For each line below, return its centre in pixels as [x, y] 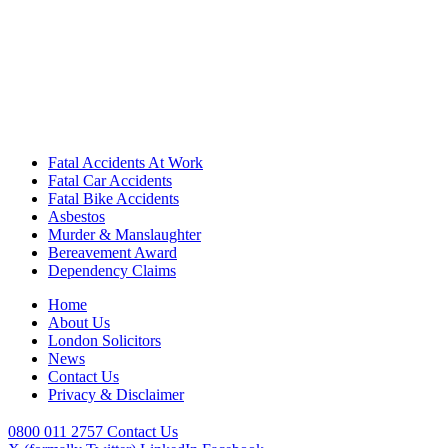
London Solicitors [104, 341]
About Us [79, 323]
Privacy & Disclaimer [116, 395]
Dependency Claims [112, 271]
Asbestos [76, 217]
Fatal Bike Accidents [113, 199]
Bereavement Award [112, 253]
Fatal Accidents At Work [125, 163]
